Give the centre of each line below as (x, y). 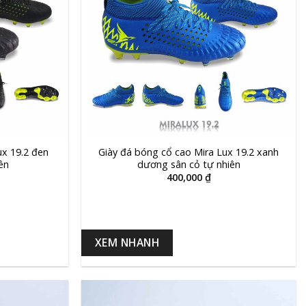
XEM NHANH (127, 242)
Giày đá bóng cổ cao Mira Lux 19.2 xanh (189, 152)
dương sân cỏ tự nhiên (189, 164)
